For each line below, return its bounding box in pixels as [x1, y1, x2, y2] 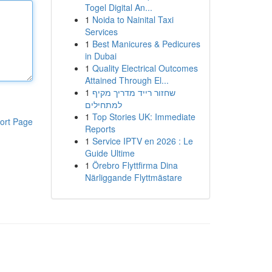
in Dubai [84, 50, 117, 62]
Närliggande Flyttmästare [84, 171, 182, 183]
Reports [84, 123, 115, 135]
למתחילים [84, 98, 122, 110]
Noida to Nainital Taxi [92, 13, 174, 25]
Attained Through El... [84, 74, 169, 86]
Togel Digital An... [84, 1, 152, 13]
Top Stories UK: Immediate [92, 110, 195, 123]
